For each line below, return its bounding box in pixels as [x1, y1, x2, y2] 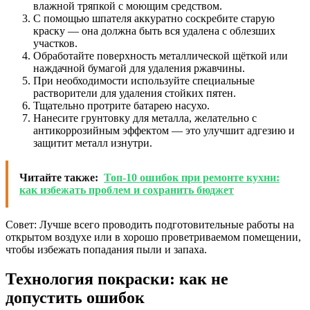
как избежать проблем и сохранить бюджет [19, 183, 234, 196]
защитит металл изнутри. [33, 136, 152, 149]
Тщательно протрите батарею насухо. [33, 99, 210, 111]
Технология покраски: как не [6, 269, 228, 288]
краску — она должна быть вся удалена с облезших [33, 24, 275, 37]
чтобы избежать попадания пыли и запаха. [6, 243, 207, 255]
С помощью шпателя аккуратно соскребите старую [33, 12, 275, 24]
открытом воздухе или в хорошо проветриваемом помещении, [6, 230, 301, 243]
